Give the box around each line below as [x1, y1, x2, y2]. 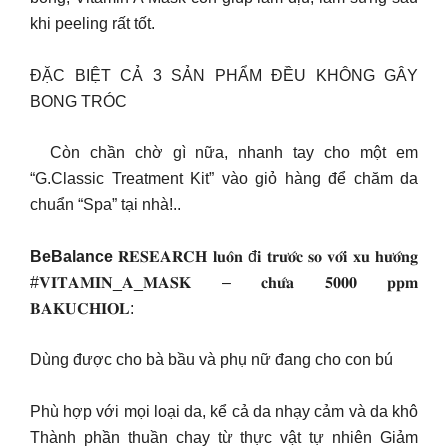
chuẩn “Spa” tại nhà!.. [30, 196, 181, 213]
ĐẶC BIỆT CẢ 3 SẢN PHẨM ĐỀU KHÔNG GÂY [30, 66, 418, 84]
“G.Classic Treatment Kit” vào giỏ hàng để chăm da [30, 170, 418, 187]
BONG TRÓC [30, 92, 127, 110]
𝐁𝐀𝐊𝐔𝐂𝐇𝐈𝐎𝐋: [30, 299, 134, 317]
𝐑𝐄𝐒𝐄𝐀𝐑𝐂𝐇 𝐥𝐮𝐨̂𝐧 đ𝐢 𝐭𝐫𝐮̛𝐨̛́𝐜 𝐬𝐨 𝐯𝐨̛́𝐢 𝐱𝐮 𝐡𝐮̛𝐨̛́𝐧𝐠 [118, 247, 418, 265]
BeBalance [30, 247, 119, 265]
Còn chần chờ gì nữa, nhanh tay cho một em [30, 144, 418, 161]
